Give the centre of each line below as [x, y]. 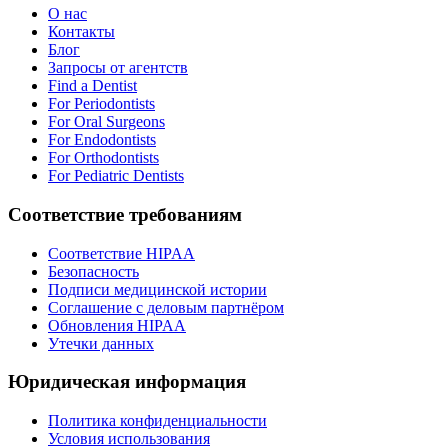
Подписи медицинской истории [157, 289]
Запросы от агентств [118, 68]
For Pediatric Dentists [116, 176]
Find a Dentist [92, 86]
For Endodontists [102, 140]
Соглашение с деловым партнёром [166, 307]
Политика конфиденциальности [157, 421]
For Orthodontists [103, 158]
